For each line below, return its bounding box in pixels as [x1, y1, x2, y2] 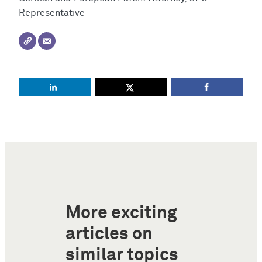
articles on [65, 225, 153, 244]
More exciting [65, 204, 177, 223]
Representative [19, 8, 85, 18]
